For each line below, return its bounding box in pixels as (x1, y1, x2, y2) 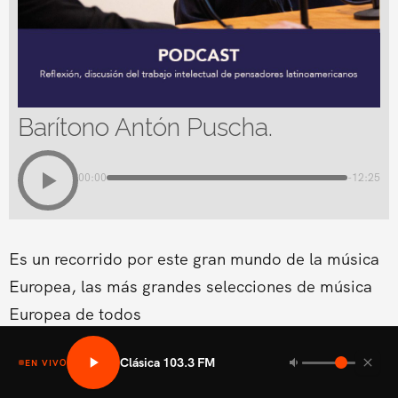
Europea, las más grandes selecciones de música (8, 275, 372, 298)
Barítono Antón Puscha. (17, 112, 273, 142)
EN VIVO (25, 356, 68, 369)
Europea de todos (8, 303, 141, 325)
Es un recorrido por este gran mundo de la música (8, 248, 379, 270)
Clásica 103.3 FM (120, 354, 217, 370)
